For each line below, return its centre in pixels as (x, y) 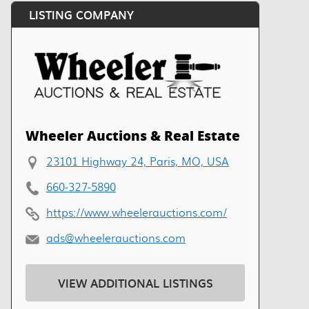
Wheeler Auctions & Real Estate (133, 135)
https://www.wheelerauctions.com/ (137, 212)
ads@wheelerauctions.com (116, 238)
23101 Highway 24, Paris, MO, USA (138, 161)
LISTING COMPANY (81, 14)
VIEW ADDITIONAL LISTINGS (135, 283)
